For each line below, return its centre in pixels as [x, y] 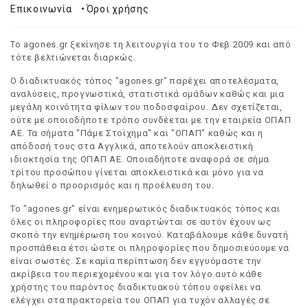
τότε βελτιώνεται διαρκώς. [73, 57]
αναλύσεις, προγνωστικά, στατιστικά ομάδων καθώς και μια [147, 94]
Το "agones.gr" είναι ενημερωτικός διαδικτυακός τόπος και [145, 209]
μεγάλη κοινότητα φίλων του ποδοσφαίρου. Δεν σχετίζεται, [146, 107]
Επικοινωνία [41, 9]
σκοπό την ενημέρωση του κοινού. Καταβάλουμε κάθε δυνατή [150, 235]
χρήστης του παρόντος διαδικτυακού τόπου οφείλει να [136, 287]
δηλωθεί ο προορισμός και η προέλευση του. [112, 185]
